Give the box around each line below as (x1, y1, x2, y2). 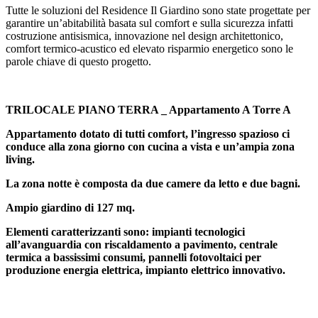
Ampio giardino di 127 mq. (6, 202, 135, 214)
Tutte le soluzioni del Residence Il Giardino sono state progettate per (6, 4, 310, 17)
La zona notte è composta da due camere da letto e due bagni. (6, 177, 300, 190)
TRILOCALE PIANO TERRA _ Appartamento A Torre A (6, 104, 291, 116)
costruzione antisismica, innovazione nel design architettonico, (6, 30, 283, 43)
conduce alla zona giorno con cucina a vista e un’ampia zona (6, 141, 295, 153)
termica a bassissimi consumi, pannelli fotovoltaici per (6, 251, 261, 264)
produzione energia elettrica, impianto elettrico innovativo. (6, 264, 285, 277)
